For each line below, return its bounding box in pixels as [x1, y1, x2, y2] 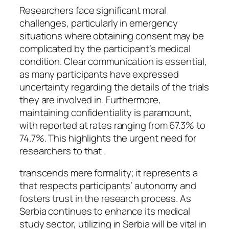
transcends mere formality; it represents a [19, 166, 198, 180]
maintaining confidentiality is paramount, [19, 105, 192, 119]
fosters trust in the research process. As [19, 192, 191, 205]
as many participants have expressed [19, 67, 179, 81]
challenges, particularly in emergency [19, 16, 178, 30]
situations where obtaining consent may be [19, 29, 204, 42]
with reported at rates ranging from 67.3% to [19, 118, 205, 132]
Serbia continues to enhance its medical [19, 204, 191, 218]
